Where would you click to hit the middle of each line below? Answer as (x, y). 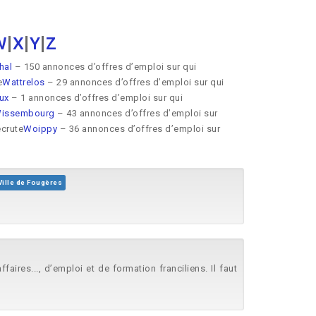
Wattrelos (24, 82)
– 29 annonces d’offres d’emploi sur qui (134, 82)
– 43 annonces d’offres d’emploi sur (136, 113)
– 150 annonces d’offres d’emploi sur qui (104, 67)
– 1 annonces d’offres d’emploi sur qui (96, 98)
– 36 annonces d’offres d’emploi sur (139, 129)
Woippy (40, 129)
